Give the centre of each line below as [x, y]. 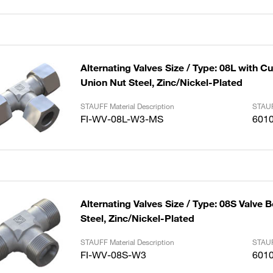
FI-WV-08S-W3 [113, 255]
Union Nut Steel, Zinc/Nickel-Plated [161, 82]
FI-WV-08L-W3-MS [122, 119]
